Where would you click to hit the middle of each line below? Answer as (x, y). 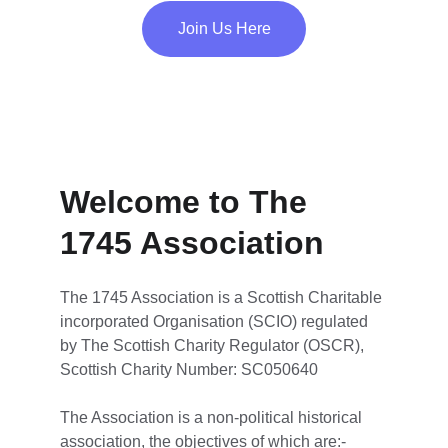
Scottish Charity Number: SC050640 (189, 369)
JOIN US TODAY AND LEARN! (224, 131)
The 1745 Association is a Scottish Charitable (223, 297)
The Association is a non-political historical (213, 417)
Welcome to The (188, 202)
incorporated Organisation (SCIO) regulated (216, 321)
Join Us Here (224, 28)
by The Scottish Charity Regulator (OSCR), (214, 345)
